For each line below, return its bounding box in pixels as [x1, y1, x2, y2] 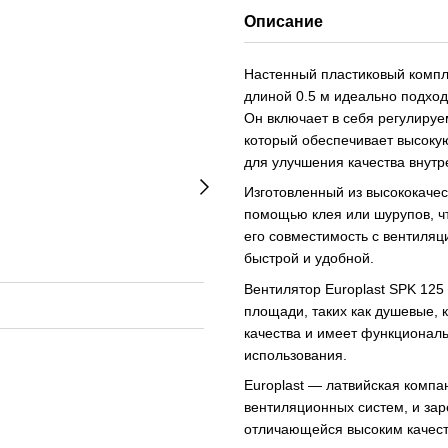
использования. [244, 346, 347, 363]
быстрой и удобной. [244, 250, 374, 267]
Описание [244, 13, 323, 30]
